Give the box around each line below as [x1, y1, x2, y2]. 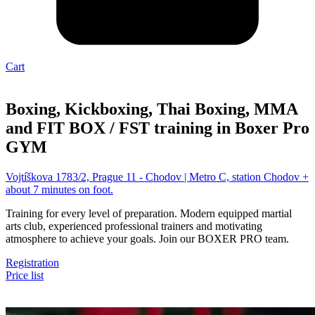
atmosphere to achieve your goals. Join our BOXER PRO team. [6, 232, 289, 245]
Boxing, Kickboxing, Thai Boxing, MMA [6, 99, 297, 118]
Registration [6, 256, 59, 269]
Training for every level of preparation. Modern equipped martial [6, 207, 292, 219]
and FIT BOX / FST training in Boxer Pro [6, 118, 309, 137]
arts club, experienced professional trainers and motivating [6, 219, 262, 232]
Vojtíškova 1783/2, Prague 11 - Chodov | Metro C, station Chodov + [6, 170, 309, 183]
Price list [6, 269, 44, 281]
